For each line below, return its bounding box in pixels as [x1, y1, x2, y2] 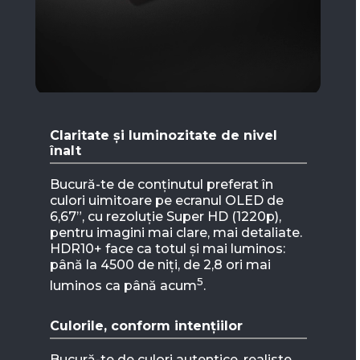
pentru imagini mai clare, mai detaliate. [49, 224, 302, 240]
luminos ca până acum [49, 277, 197, 293]
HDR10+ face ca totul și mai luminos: [49, 240, 285, 256]
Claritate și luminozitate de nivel [49, 127, 277, 143]
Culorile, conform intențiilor [49, 317, 243, 333]
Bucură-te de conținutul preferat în [49, 176, 273, 192]
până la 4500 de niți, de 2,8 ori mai [49, 256, 271, 272]
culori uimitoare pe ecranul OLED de [49, 192, 284, 208]
